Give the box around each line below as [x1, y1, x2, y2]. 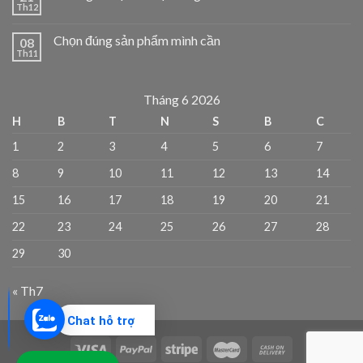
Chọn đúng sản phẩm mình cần [53, 32, 220, 48]
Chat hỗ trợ [67, 314, 135, 328]
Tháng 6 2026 [143, 91, 220, 107]
